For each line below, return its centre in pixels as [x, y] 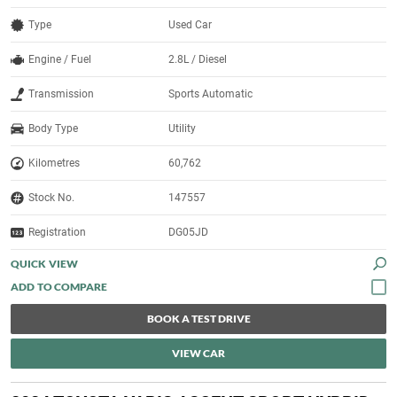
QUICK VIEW [44, 264]
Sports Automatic [211, 94]
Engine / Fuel [60, 60]
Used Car [191, 25]
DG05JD [189, 233]
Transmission [61, 94]
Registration [57, 233]
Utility [183, 129]
